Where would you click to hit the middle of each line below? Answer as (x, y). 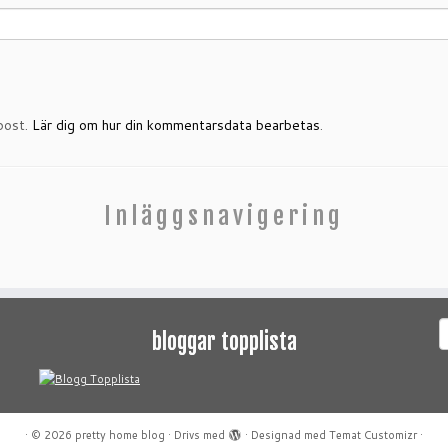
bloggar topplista (224, 341)
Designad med (290, 435)
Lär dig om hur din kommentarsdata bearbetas (176, 125)
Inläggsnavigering (224, 216)
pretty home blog (120, 435)
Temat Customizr (373, 435)
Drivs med (199, 435)
